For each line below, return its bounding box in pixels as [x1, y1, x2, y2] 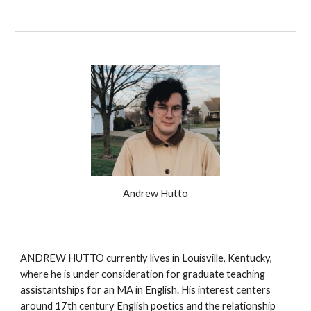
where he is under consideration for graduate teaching [20, 268, 266, 280]
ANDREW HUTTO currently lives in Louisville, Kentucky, [20, 252, 273, 264]
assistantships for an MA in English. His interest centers [20, 284, 271, 296]
